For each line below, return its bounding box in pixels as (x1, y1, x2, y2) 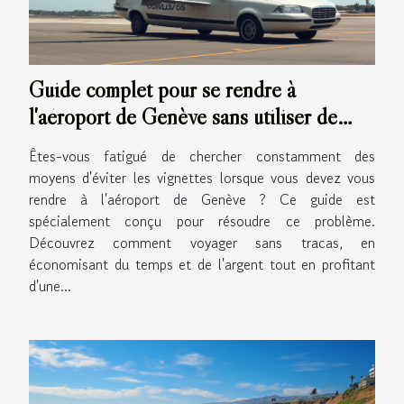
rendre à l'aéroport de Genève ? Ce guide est (29, 188, 375, 210)
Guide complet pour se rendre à (29, 75, 296, 104)
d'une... (29, 274, 71, 297)
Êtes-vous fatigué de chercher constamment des (29, 144, 375, 167)
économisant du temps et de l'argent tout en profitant (29, 252, 375, 275)
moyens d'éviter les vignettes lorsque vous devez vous (29, 166, 375, 188)
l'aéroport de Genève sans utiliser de (29, 102, 337, 131)
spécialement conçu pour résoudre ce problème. (29, 209, 375, 232)
